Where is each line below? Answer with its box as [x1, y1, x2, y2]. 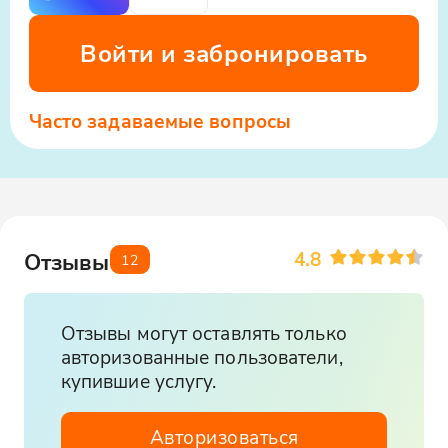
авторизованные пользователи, [60, 344, 343, 370]
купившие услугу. [60, 368, 217, 394]
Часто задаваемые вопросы [28, 107, 292, 133]
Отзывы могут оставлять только [60, 320, 347, 346]
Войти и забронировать [80, 37, 368, 70]
